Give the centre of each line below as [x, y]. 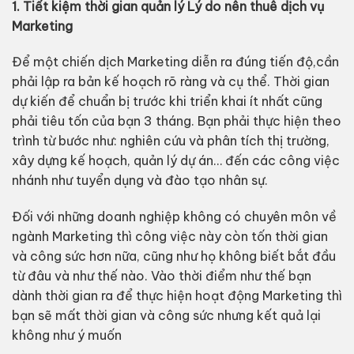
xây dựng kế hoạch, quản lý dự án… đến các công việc [175, 161]
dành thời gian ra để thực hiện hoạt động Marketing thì [177, 296]
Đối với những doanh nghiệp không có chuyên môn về [174, 217]
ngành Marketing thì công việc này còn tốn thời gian [169, 237]
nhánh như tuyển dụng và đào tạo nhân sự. [139, 181]
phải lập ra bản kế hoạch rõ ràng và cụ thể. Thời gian [170, 82]
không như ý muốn [66, 335]
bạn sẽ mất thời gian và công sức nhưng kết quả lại [166, 316]
